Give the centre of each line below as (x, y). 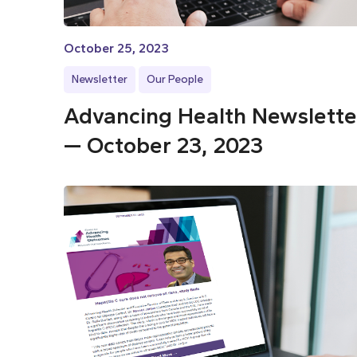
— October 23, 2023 (163, 145)
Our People (175, 79)
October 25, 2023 (116, 48)
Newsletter (100, 79)
